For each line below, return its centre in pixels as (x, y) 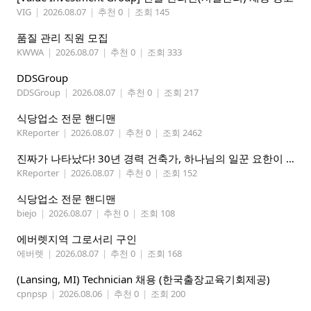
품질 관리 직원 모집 (62, 38)
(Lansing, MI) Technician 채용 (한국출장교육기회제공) (143, 279)
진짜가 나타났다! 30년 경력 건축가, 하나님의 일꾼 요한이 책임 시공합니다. (290, 159)
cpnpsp (32, 294)
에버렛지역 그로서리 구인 (77, 239)
